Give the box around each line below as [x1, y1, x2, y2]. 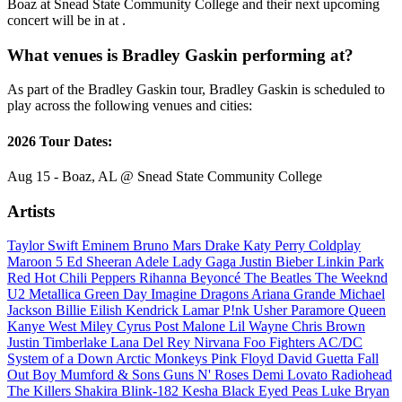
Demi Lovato [252, 367, 331, 383]
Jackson [7, 302, 56, 319]
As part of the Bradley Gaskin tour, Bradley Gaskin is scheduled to [7, 82, 385, 98]
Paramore [291, 302, 348, 319]
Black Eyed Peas [222, 383, 321, 399]
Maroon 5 [7, 254, 66, 270]
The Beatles [244, 270, 315, 286]
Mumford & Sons [60, 367, 163, 383]
